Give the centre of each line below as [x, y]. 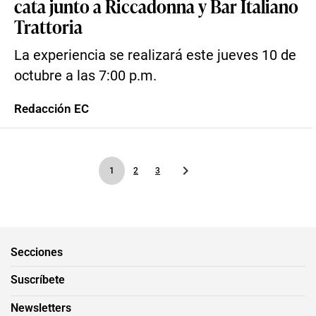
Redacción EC [51, 109]
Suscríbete [38, 279]
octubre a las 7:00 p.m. [85, 76]
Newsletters [41, 308]
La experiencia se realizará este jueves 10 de [155, 55]
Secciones [37, 252]
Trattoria [48, 26]
